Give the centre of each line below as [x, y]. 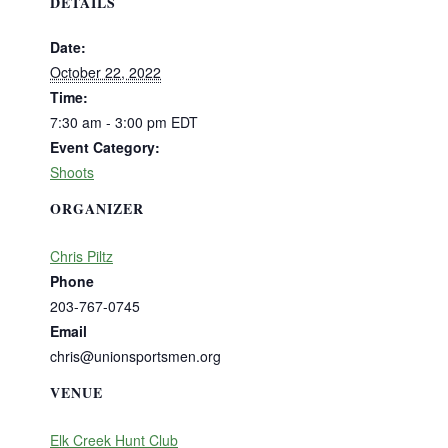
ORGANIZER [97, 208]
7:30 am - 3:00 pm [110, 121]
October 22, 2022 [105, 71]
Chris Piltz [81, 255]
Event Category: [105, 146]
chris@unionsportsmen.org [135, 355]
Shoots [72, 171]
